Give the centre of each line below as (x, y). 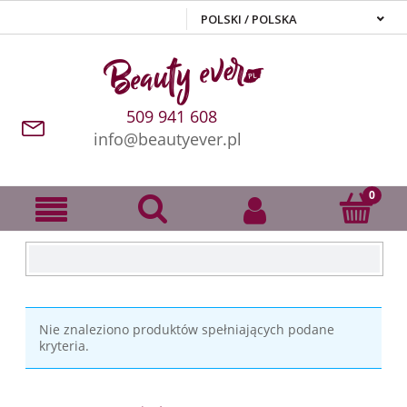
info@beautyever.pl (167, 139)
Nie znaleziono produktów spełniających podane (187, 329)
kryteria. (64, 345)
